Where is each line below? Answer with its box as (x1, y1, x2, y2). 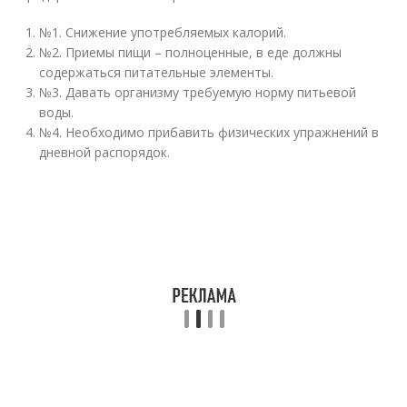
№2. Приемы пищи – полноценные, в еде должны (39, 44, 342, 61)
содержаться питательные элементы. (39, 64, 274, 81)
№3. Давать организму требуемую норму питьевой (39, 84, 357, 101)
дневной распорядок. (39, 144, 171, 161)
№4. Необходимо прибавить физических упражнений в (39, 124, 380, 141)
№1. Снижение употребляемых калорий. (39, 24, 287, 41)
